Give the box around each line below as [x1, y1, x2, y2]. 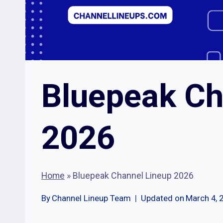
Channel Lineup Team [52, 193, 131, 204]
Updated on [141, 193, 185, 204]
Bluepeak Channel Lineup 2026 [73, 170, 194, 181]
